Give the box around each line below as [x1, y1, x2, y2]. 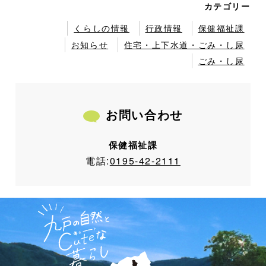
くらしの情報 [74, 22, 129, 34]
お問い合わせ [106, 105, 183, 123]
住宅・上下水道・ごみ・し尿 [123, 38, 245, 50]
